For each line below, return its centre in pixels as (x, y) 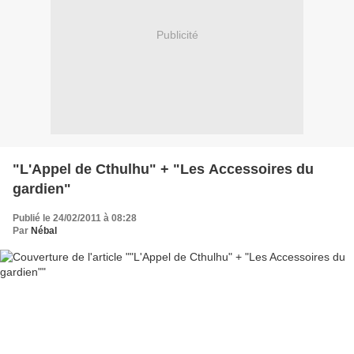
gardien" (42, 188)
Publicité (177, 35)
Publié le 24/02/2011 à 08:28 (75, 218)
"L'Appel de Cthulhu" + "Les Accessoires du (163, 169)
